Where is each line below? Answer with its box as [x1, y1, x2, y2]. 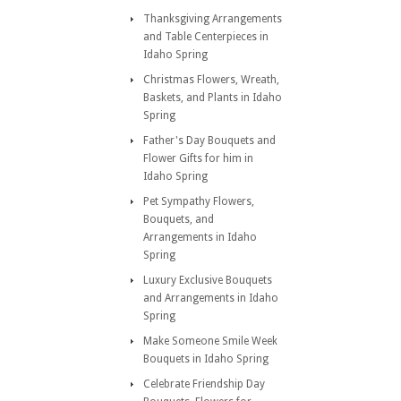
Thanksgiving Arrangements [143, 13, 282, 25]
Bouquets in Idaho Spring [143, 353, 269, 365]
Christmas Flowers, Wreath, [143, 73, 279, 86]
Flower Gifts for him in [143, 152, 253, 165]
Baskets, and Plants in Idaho [143, 91, 282, 104]
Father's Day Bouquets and [143, 134, 276, 147]
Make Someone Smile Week [143, 335, 277, 347]
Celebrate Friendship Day [143, 378, 265, 390]
